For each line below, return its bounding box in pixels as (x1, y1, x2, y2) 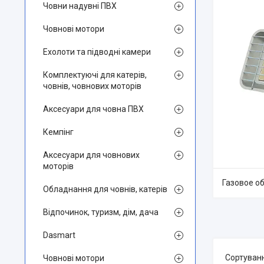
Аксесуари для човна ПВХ (43, 104, 144, 114)
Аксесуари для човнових (43, 150, 140, 160)
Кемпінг (43, 127, 74, 137)
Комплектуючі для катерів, (43, 70, 147, 80)
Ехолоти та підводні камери (43, 47, 151, 57)
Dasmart (43, 230, 75, 240)
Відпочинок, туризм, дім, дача (43, 207, 159, 217)
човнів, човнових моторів (43, 81, 141, 91)
